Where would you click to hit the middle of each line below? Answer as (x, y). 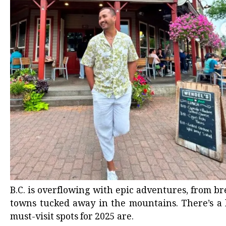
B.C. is (24, 191)
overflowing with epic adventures (112, 191)
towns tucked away (53, 205)
